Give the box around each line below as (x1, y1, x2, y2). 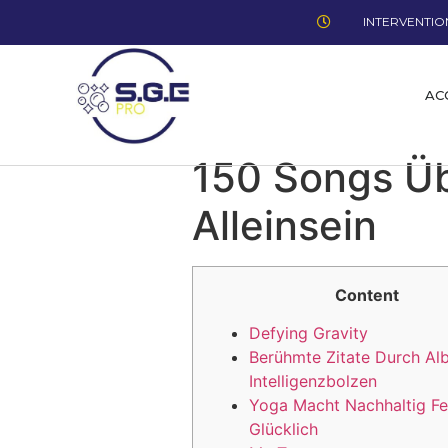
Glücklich (249, 419, 318, 440)
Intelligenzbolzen (249, 371, 377, 392)
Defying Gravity (249, 323, 368, 344)
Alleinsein (192, 200, 377, 250)
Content (335, 284, 399, 305)
